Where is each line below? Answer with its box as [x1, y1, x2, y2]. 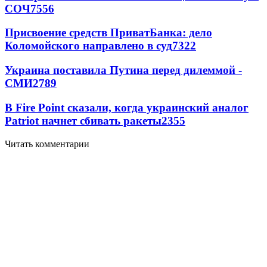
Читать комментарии [5, 138, 89, 149]
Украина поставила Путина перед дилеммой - [5, 64, 242, 77]
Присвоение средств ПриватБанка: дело [5, 26, 212, 39]
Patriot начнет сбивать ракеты [5, 114, 162, 127]
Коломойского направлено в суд [5, 39, 172, 52]
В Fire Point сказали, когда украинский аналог [5, 101, 249, 114]
